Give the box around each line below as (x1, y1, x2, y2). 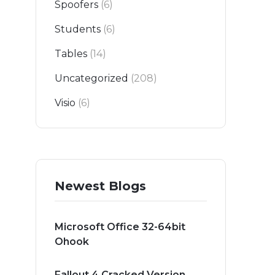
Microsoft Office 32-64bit (55, 221, 185, 233)
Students (55, 23, 101, 36)
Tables (55, 48, 87, 60)
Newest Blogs (55, 179, 146, 194)
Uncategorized (55, 72, 128, 85)
